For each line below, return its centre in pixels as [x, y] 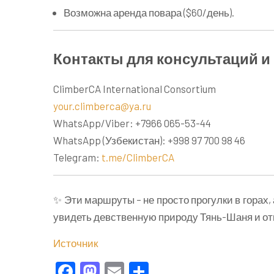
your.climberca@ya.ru [102, 106]
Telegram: [77, 157]
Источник [76, 243]
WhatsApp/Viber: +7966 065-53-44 [132, 123]
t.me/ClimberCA [138, 157]
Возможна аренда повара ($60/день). [149, 12]
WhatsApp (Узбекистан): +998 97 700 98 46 [149, 140]
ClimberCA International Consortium [135, 88]
